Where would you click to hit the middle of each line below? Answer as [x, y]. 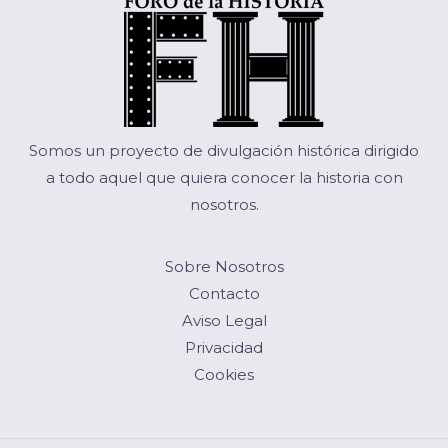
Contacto [224, 293]
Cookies [224, 374]
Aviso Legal [224, 320]
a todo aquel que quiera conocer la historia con [224, 177]
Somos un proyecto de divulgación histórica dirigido [224, 150]
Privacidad [224, 347]
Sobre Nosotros [224, 266]
